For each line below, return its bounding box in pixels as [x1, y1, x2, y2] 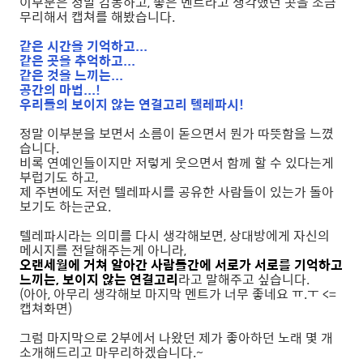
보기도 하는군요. [19, 196, 111, 217]
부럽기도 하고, [19, 167, 98, 188]
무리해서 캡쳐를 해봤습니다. [19, 6, 175, 28]
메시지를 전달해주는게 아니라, [19, 240, 186, 261]
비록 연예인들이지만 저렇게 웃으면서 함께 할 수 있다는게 [19, 152, 334, 173]
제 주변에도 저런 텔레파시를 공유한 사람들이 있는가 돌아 [19, 181, 334, 203]
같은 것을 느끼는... [19, 65, 123, 86]
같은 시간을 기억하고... [19, 36, 147, 57]
